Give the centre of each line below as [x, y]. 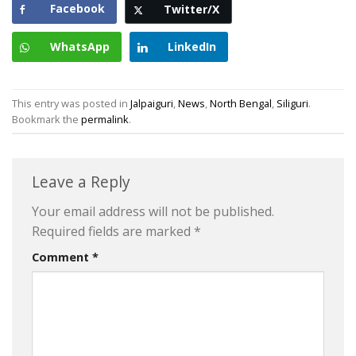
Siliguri [292, 103]
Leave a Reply [83, 182]
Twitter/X [192, 10]
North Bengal [241, 103]
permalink [105, 119]
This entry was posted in [71, 103]
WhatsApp [80, 47]
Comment [62, 257]
